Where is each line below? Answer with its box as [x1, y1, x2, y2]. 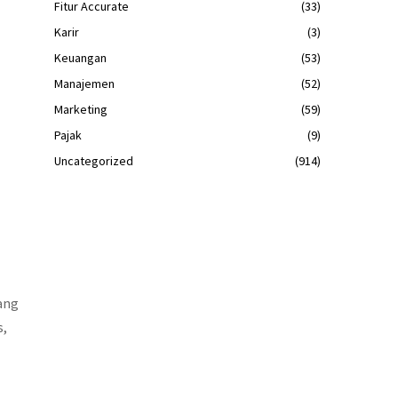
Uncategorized [54, 152, 133, 169]
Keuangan [54, 49, 107, 66]
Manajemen [54, 75, 115, 92]
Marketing [54, 100, 107, 117]
